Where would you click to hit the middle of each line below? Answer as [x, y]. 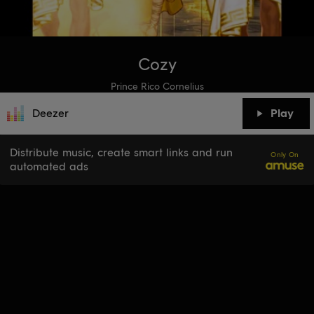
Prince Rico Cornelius [157, 87]
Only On [285, 155]
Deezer [50, 113]
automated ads [49, 166]
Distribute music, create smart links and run [121, 152]
